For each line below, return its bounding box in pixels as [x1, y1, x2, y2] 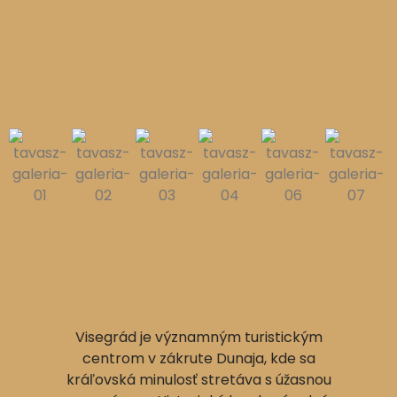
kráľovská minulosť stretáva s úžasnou [66, 370, 331, 391]
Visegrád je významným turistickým [74, 327, 323, 348]
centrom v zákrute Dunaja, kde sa [82, 348, 315, 370]
